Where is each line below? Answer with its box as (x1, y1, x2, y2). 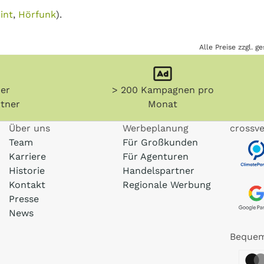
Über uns (8, 123, 50, 134)
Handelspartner (122, 165, 194, 176)
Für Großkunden (122, 137, 198, 148)
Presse (8, 193, 39, 204)
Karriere (8, 151, 46, 162)
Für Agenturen (122, 151, 189, 162)
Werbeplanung (122, 123, 189, 134)
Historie (8, 165, 45, 176)
